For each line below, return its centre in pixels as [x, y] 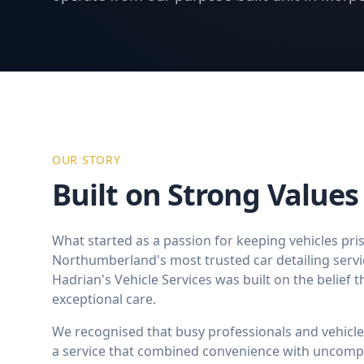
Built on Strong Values [206, 195]
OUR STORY [87, 160]
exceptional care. [104, 299]
